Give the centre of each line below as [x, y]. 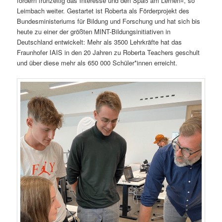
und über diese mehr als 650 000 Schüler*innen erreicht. [97, 62]
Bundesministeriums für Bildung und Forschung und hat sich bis [109, 21]
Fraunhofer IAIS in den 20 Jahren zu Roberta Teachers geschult [109, 52]
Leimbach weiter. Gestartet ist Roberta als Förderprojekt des [103, 10]
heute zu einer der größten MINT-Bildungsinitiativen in [94, 31]
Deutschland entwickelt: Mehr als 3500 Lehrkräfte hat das [100, 42]
